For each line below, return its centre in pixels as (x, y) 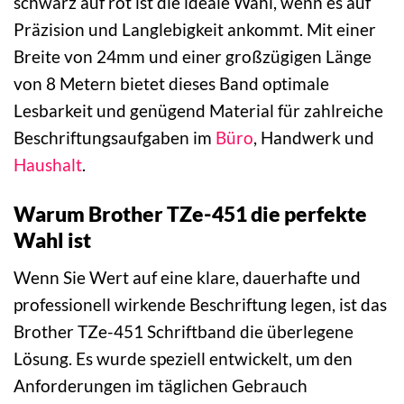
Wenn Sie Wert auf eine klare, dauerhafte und (187, 277)
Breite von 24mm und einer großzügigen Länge (193, 57)
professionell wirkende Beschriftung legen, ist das (200, 304)
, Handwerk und (314, 138)
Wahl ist (52, 240)
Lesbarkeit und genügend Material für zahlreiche (198, 111)
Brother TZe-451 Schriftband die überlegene (184, 331)
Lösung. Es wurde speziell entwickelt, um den (183, 358)
